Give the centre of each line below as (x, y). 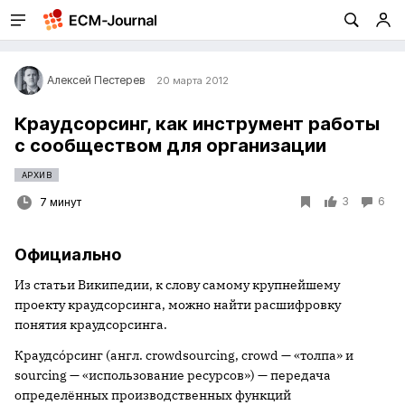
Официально (68, 254)
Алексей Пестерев (96, 80)
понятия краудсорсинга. (91, 325)
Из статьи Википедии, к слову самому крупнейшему (177, 285)
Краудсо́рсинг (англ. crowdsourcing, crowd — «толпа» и (184, 355)
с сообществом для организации (170, 146)
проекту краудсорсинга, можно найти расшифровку (178, 305)
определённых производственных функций (153, 395)
